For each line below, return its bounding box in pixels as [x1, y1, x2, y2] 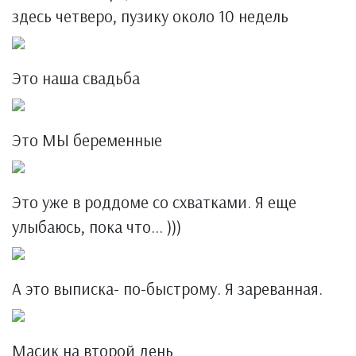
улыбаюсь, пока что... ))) [12, 216, 181, 237]
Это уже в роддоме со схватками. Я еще [12, 192, 296, 212]
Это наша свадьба [12, 68, 140, 88]
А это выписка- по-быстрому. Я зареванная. [12, 278, 323, 299]
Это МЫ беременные [12, 130, 162, 150]
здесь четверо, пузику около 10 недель [12, 6, 288, 26]
